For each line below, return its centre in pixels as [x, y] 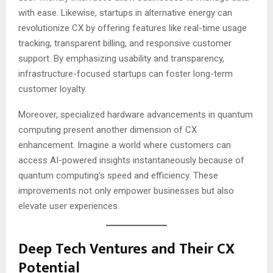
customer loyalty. [52, 89]
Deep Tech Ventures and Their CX [126, 249]
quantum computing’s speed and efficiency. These [118, 176]
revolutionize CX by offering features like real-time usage [133, 28]
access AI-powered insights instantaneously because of [131, 161]
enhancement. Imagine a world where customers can [125, 145]
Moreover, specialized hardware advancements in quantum [136, 115]
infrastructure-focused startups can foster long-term [126, 74]
